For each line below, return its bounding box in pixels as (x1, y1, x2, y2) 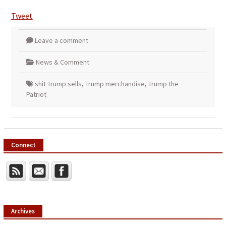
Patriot (26, 90, 46, 99)
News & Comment (35, 58, 89, 67)
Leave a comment (34, 36, 88, 45)
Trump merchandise (85, 79, 145, 89)
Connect (11, 141, 36, 149)
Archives (11, 207, 35, 215)
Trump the (148, 79, 179, 89)
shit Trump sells (34, 79, 82, 89)
